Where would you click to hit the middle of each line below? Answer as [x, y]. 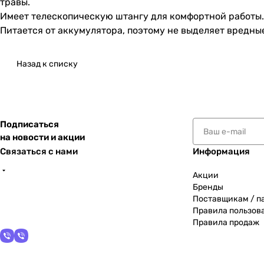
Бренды [208, 187]
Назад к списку [47, 64]
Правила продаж [226, 223]
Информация [221, 152]
